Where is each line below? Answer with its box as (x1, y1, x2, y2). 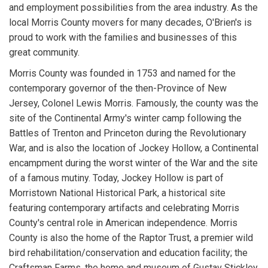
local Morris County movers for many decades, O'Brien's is (9, 17, 252, 29)
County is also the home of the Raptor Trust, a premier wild (9, 232, 253, 244)
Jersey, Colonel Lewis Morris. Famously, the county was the (9, 98, 258, 109)
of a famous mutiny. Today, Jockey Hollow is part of (9, 172, 224, 184)
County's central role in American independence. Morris (9, 217, 237, 229)
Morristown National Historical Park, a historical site (9, 187, 226, 199)
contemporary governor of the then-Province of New (9, 83, 227, 95)
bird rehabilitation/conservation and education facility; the (9, 247, 248, 259)
